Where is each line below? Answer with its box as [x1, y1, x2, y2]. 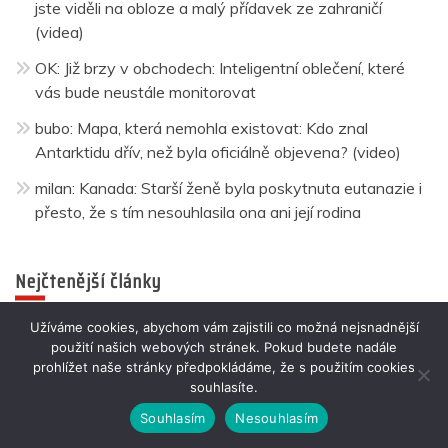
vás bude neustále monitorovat [35, 81, 256, 102]
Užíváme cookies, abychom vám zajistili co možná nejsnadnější [29, 319, 419, 335]
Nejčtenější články [15, 264, 161, 297]
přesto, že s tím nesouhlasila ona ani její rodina [35, 201, 361, 222]
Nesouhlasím [235, 409, 318, 426]
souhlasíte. [190, 379, 258, 395]
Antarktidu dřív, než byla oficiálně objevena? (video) [35, 141, 401, 162]
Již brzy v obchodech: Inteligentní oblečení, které [64, 57, 405, 78]
